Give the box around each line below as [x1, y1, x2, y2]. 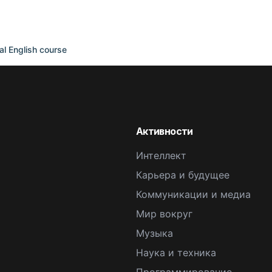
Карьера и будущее [136, 169, 229, 181]
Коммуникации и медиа [136, 188, 251, 200]
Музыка [136, 227, 173, 239]
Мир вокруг [136, 208, 192, 220]
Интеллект [136, 149, 186, 161]
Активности [136, 125, 193, 137]
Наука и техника [136, 246, 216, 259]
